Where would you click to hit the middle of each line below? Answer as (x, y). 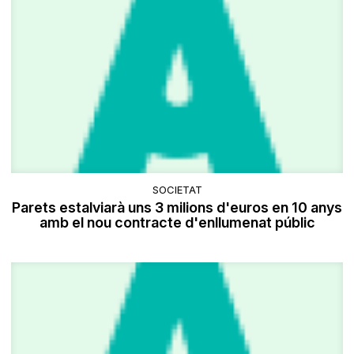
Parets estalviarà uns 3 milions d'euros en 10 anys (177, 208)
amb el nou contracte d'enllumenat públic (177, 223)
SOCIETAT (177, 190)
